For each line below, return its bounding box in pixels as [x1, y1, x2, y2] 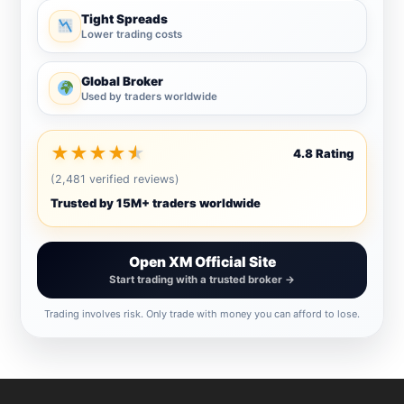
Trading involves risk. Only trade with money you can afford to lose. [44, 307, 360, 320]
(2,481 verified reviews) [50, 171, 180, 186]
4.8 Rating [292, 145, 353, 161]
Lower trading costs [81, 27, 183, 41]
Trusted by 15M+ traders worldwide [50, 195, 262, 210]
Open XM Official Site [128, 252, 276, 271]
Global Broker [81, 73, 164, 88]
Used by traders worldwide [81, 89, 218, 103]
